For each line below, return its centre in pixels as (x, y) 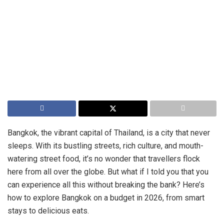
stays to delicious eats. (48, 211)
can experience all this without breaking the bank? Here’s (106, 185)
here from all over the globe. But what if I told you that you (108, 172)
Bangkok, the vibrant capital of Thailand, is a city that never (109, 133)
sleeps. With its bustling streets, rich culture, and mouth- (105, 146)
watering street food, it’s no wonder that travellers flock (104, 159)
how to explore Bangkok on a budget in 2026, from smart (106, 198)
